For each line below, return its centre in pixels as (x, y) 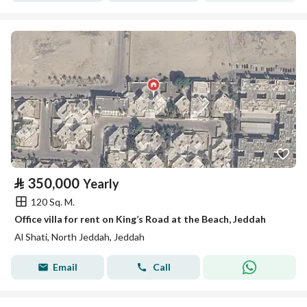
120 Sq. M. (53, 201)
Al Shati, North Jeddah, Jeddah (79, 237)
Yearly (101, 184)
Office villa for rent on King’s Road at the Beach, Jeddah (140, 219)
